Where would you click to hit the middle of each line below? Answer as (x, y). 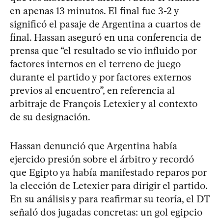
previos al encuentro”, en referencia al (92, 90)
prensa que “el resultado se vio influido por (103, 50)
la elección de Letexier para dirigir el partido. (109, 185)
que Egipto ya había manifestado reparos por (108, 172)
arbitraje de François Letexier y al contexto (104, 103)
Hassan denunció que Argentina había (94, 146)
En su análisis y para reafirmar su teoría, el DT (110, 199)
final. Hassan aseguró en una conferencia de (106, 37)
